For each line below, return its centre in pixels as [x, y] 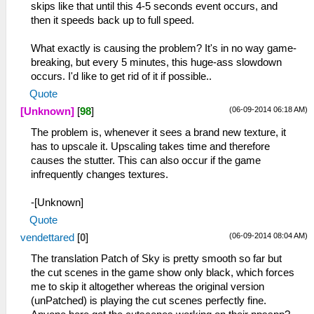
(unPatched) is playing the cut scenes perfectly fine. [149, 301]
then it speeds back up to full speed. [112, 21]
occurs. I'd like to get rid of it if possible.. [121, 77]
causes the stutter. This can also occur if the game [146, 161]
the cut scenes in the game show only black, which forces [163, 273]
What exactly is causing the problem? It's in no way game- [164, 49]
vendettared [47, 238]
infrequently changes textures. [100, 175]
